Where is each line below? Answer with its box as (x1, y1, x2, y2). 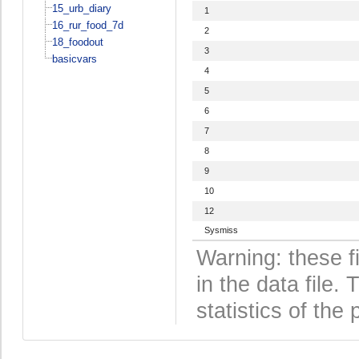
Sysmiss (204, 224, 238, 235)
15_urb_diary (51, 2, 111, 14)
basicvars (51, 52, 97, 65)
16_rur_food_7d (51, 18, 123, 31)
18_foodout (51, 35, 103, 48)
